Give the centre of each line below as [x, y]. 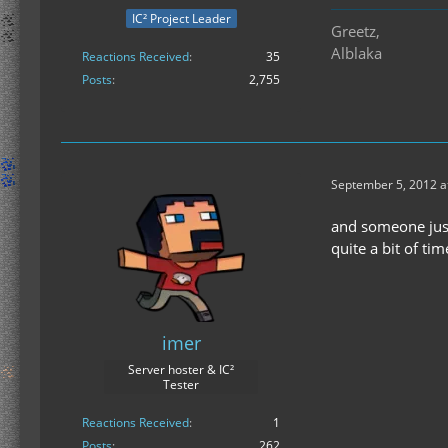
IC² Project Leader [181, 19]
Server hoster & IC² [181, 370]
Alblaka [356, 53]
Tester [181, 385]
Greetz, [355, 31]
